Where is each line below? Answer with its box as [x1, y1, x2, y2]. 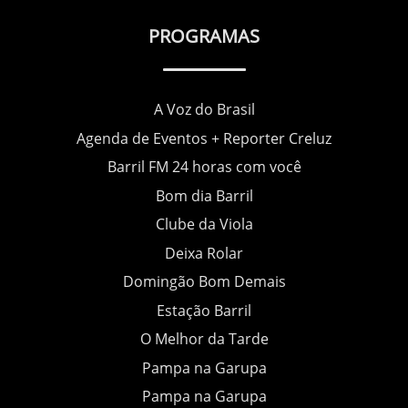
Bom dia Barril [155, 185, 253, 206]
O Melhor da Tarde [139, 329, 269, 350]
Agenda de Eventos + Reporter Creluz [76, 127, 331, 148]
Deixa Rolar [165, 242, 243, 263]
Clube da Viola [155, 214, 253, 235]
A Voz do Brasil [153, 99, 255, 120]
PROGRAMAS [148, 24, 260, 49]
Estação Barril [157, 300, 251, 321]
